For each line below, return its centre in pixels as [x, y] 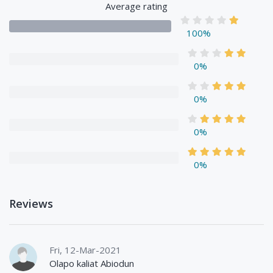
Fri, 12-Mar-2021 [85, 250]
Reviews [31, 203]
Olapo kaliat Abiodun [92, 263]
